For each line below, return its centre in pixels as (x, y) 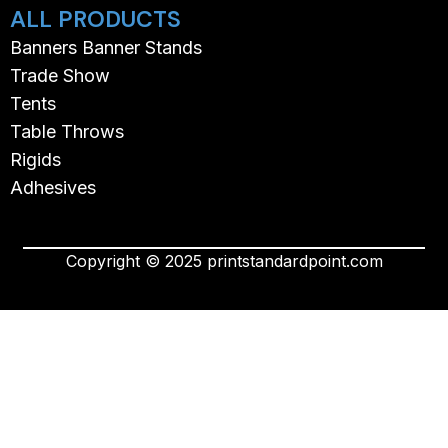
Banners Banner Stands (106, 48)
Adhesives (53, 188)
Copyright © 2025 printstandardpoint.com (224, 261)
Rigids (35, 160)
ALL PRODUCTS (95, 19)
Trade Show (60, 76)
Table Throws (67, 132)
